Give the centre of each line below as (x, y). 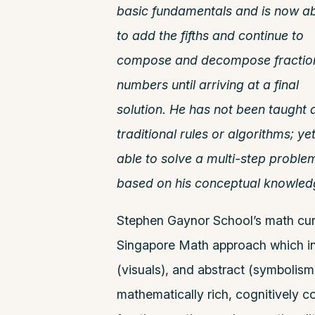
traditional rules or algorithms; (207, 134)
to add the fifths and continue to (210, 35)
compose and (159, 60)
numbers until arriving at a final (207, 84)
